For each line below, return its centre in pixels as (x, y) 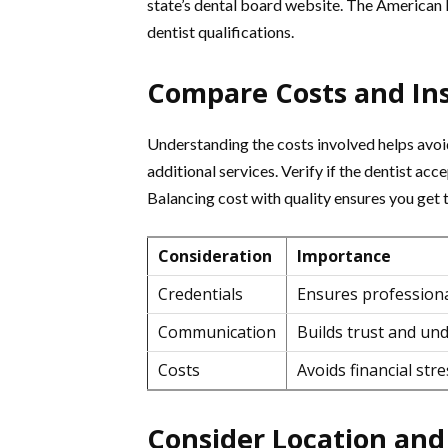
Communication (217, 332)
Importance (344, 256)
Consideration (215, 256)
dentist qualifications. (220, 31)
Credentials (200, 294)
